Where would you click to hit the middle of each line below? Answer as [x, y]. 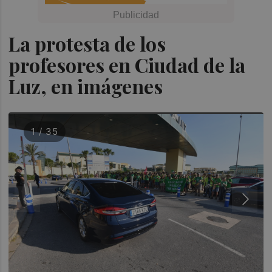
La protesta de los [87, 43]
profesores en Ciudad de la [127, 65]
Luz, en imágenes [86, 86]
